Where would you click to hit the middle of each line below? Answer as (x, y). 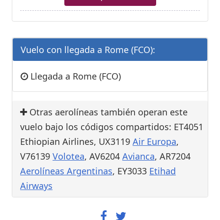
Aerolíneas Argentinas (66, 171)
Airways (36, 186)
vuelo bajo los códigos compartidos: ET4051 (112, 127)
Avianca (138, 156)
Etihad (163, 171)
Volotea (69, 156)
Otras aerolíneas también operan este (107, 112)
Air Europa (154, 142)
